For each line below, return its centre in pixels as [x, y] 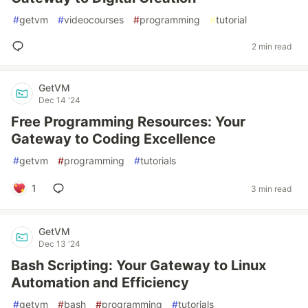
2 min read [272, 46]
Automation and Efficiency [100, 283]
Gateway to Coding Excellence [113, 139]
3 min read [271, 188]
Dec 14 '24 [59, 100]
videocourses [94, 20]
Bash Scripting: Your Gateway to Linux [139, 265]
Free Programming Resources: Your [128, 122]
